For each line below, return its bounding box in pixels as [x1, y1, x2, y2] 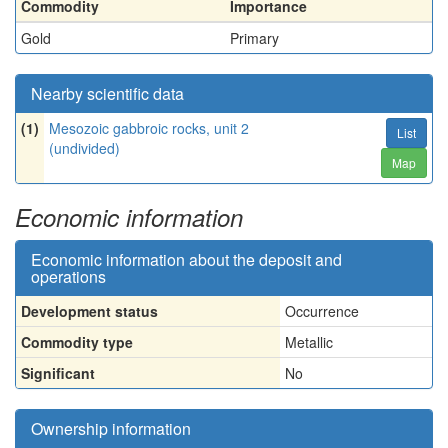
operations [31, 265, 106, 288]
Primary [230, 28, 279, 48]
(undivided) [49, 138, 120, 158]
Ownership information [31, 417, 191, 440]
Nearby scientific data [31, 82, 184, 105]
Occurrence [285, 301, 359, 321]
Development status [21, 301, 158, 321]
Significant [21, 363, 95, 383]
